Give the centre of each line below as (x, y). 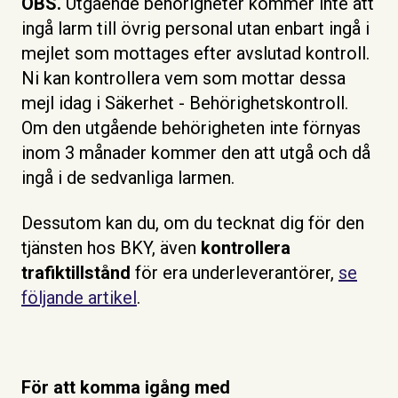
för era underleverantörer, (235, 272)
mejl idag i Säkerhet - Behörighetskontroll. (185, 103)
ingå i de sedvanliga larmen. (130, 178)
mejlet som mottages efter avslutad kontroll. (195, 54)
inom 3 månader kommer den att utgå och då (196, 153)
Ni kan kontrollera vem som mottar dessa (183, 79)
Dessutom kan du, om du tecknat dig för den (193, 223)
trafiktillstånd (76, 272)
